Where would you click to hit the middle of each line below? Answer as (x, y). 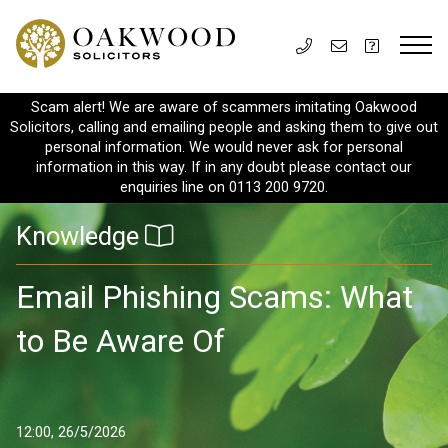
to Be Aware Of (120, 340)
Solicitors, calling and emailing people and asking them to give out (224, 127)
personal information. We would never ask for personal (224, 147)
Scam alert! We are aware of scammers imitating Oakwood (224, 107)
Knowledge (80, 236)
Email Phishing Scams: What (214, 296)
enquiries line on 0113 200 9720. (224, 187)
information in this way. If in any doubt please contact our (224, 167)
